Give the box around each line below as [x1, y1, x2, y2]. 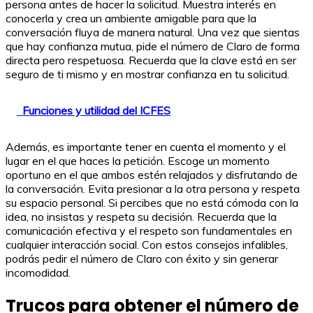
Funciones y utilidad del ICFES [22, 103, 170, 118]
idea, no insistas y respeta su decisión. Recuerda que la [6, 210, 277, 224]
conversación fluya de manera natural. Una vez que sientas [6, 25, 300, 40]
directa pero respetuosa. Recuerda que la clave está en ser [6, 53, 296, 68]
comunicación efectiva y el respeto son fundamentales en [6, 224, 292, 238]
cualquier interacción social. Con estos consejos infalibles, [6, 238, 288, 252]
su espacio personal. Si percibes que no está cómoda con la [6, 196, 298, 210]
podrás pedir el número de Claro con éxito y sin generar [6, 252, 278, 266]
